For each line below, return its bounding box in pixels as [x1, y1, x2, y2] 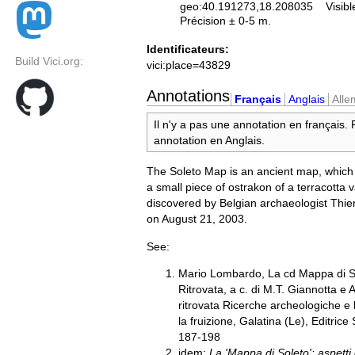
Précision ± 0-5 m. [180, 14, 271, 27]
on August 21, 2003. [147, 212, 247, 226]
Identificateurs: [147, 43, 229, 56]
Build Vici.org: [15, 55, 83, 68]
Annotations [147, 86, 230, 105]
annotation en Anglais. [154, 133, 265, 147]
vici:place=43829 [147, 59, 231, 72]
